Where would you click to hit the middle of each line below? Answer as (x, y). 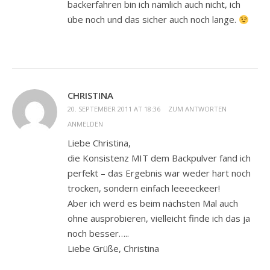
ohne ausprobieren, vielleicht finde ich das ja (159, 218)
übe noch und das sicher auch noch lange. (153, 20)
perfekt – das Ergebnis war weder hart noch (159, 173)
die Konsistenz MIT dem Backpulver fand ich (159, 158)
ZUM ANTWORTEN (197, 109)
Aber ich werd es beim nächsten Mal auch (153, 203)
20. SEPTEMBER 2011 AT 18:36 (114, 109)
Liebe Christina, (99, 143)
